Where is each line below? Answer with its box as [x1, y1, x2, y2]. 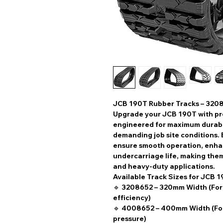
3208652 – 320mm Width [121, 183, 207, 192]
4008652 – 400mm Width [121, 204, 210, 213]
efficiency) [113, 193, 151, 203]
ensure [113, 141, 139, 150]
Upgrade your [113, 110, 162, 119]
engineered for [113, 120, 167, 129]
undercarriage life [113, 151, 177, 161]
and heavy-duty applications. [113, 162, 215, 171]
